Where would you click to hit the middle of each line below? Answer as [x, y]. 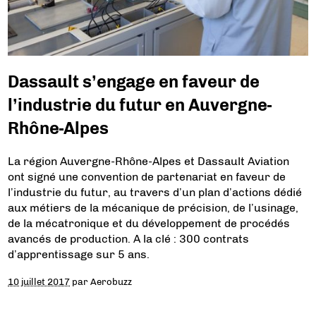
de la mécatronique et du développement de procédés [149, 223]
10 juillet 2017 [39, 281]
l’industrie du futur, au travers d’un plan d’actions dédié [155, 192]
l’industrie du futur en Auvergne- [140, 104]
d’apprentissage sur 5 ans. [79, 254]
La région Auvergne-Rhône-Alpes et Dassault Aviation [149, 161]
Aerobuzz [111, 281]
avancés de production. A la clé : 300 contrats [129, 238]
